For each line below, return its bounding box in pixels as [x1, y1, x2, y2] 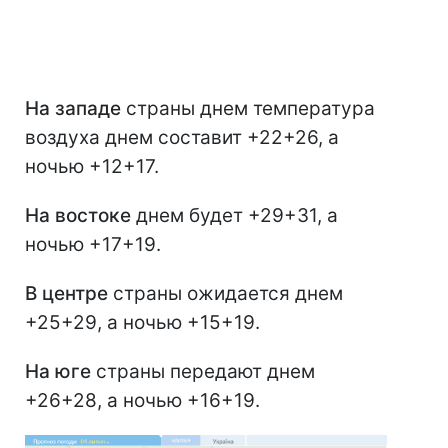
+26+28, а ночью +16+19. [25, 388, 260, 412]
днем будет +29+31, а [131, 203, 338, 227]
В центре [25, 281, 108, 305]
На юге [25, 359, 91, 383]
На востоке [25, 203, 131, 227]
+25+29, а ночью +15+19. [25, 310, 260, 334]
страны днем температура [121, 96, 375, 120]
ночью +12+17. [25, 154, 159, 178]
